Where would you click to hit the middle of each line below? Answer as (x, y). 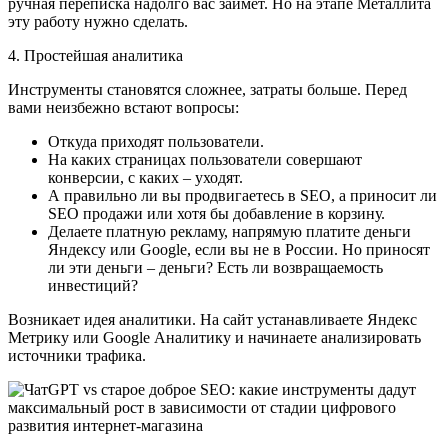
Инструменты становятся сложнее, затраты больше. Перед (207, 89)
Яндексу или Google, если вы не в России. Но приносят (239, 249)
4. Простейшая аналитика (95, 55)
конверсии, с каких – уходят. (145, 177)
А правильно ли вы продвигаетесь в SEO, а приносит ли (242, 195)
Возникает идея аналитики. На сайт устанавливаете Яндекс (212, 319)
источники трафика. (79, 355)
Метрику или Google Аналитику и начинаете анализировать (214, 337)
